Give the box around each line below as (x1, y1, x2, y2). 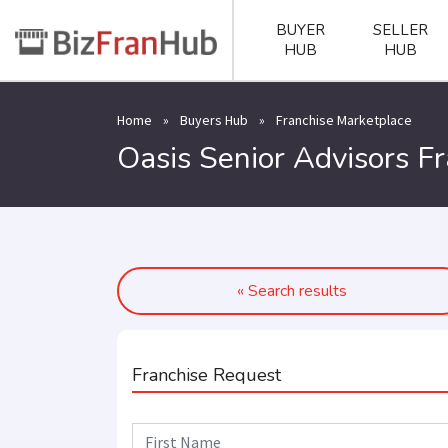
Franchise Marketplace (276, 111, 412, 129)
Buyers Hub (180, 111, 248, 129)
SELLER (373, 20, 428, 40)
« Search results (237, 280, 347, 302)
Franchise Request (132, 363, 281, 387)
